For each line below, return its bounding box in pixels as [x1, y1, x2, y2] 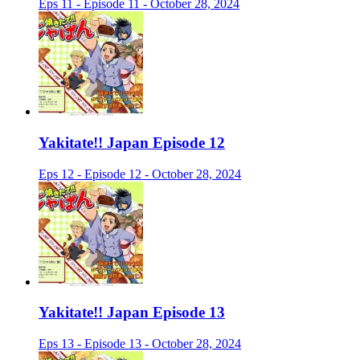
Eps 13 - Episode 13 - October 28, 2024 [39, 337, 241, 351]
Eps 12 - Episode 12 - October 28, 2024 [39, 166, 241, 181]
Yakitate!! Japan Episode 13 [39, 304, 225, 321]
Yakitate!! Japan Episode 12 [39, 133, 225, 151]
